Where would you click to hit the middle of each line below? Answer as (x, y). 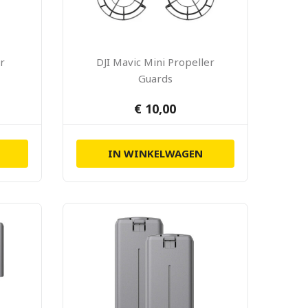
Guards (155, 78)
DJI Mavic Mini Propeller (155, 62)
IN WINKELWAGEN (155, 153)
